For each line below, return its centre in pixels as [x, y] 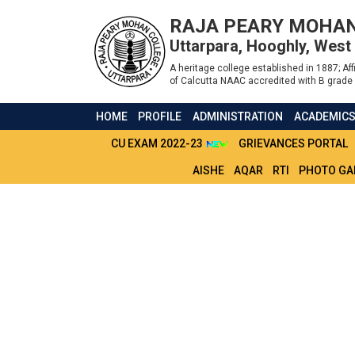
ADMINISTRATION [238, 116]
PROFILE [160, 116]
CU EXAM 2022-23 [158, 143]
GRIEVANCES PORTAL [293, 143]
